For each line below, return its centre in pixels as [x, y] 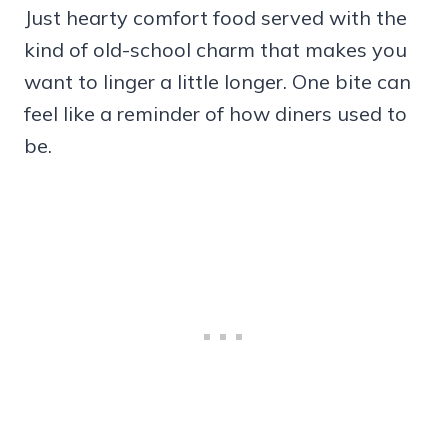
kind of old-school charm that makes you [215, 49]
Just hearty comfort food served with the [215, 17]
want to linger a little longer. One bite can [217, 81]
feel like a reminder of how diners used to [215, 113]
